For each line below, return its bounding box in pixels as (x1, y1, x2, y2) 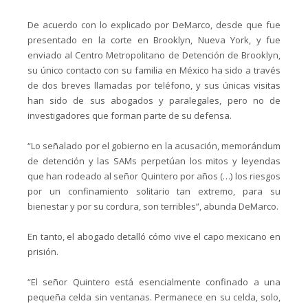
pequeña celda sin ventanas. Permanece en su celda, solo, (27, 290, 280, 303)
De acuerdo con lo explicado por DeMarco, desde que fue (27, 18, 280, 31)
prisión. (27, 245, 58, 258)
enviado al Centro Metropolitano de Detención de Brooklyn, (27, 48, 280, 61)
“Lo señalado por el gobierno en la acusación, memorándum (27, 139, 280, 152)
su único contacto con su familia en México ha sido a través (27, 63, 280, 76)
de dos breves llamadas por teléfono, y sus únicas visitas (27, 78, 280, 91)
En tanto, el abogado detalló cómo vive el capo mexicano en (27, 230, 280, 243)
